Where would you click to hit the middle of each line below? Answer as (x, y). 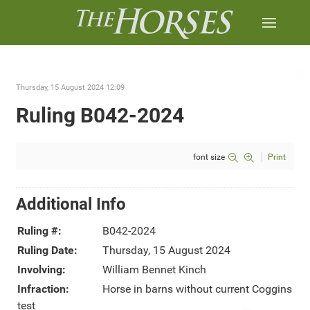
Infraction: (43, 289)
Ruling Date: (47, 250)
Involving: (42, 270)
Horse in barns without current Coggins (198, 289)
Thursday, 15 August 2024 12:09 (70, 88)
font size (209, 157)
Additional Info (71, 204)
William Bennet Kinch (155, 270)
